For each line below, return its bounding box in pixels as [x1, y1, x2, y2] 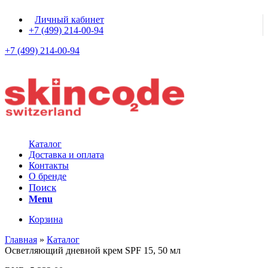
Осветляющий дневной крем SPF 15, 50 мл [5, 245, 181, 255]
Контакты [29, 160, 69, 170]
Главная [5, 234, 37, 245]
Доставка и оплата [29, 150, 104, 160]
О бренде [29, 171, 66, 181]
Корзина [29, 214, 63, 224]
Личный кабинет [35, 14, 104, 25]
